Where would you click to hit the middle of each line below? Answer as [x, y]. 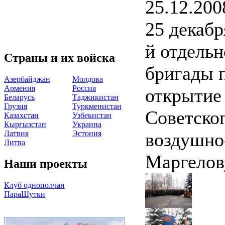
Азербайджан [27, 79]
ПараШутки [25, 194]
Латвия [16, 133]
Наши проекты [46, 163]
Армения [20, 88]
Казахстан [21, 115]
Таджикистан [95, 97]
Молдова [88, 79]
